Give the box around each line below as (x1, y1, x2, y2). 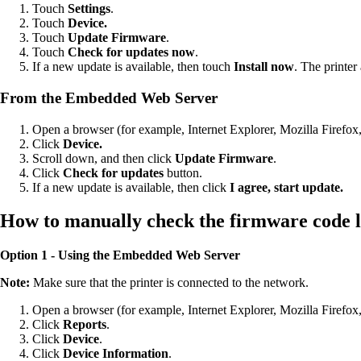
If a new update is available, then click (32, 180, 230, 194)
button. (167, 165, 202, 180)
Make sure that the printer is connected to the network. (30, 276, 309, 290)
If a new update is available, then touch (32, 60, 234, 74)
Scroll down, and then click (32, 151, 175, 165)
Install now (234, 60, 294, 74)
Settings (68, 2, 110, 16)
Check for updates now (68, 45, 195, 60)
